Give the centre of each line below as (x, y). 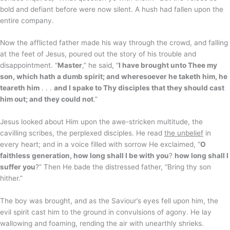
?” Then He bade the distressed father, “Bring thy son (123, 167)
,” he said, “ (100, 65)
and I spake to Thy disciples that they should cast (139, 88)
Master (70, 65)
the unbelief (184, 133)
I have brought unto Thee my (168, 65)
